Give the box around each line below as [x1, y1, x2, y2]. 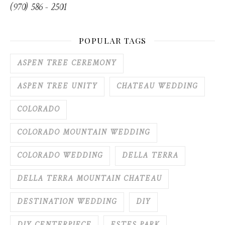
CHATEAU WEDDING [117, 79, 198, 94]
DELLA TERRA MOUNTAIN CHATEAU [17, 171, 162, 187]
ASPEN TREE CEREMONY [17, 56, 117, 71]
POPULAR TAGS [78, 35, 147, 46]
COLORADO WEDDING [17, 148, 103, 164]
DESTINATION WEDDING [17, 194, 117, 210]
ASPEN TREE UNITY [17, 79, 97, 94]
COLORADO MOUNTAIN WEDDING [17, 125, 150, 141]
